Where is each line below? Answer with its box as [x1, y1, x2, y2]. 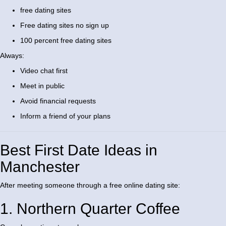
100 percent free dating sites [20, 36, 111, 45]
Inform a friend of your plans [20, 112, 110, 121]
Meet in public [20, 82, 65, 90]
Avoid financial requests [20, 97, 96, 105]
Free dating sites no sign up [20, 21, 109, 30]
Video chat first [20, 67, 68, 75]
